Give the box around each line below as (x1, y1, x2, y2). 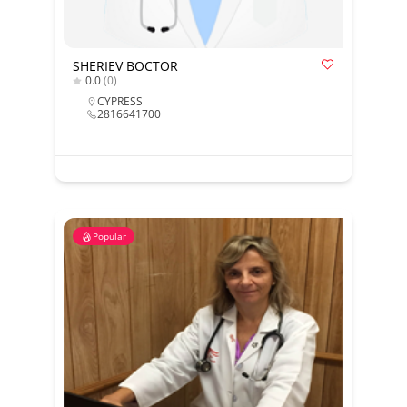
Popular (92, 230, 126, 243)
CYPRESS (96, 94, 143, 109)
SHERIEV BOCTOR (72, 57, 178, 74)
